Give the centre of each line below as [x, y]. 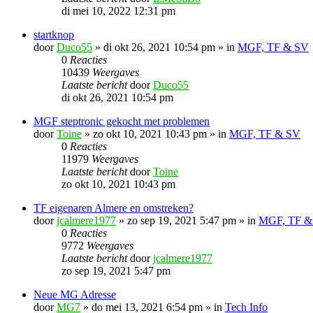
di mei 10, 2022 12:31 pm [118, 10]
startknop [54, 34]
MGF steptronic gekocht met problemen [122, 121]
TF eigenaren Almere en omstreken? [114, 208]
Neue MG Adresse [75, 294]
